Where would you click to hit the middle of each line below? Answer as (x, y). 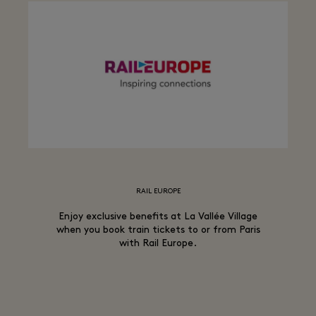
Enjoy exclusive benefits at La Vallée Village (158, 217)
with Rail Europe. (158, 244)
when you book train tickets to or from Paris (158, 230)
